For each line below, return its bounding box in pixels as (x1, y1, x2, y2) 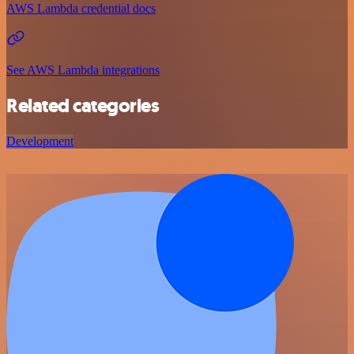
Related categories (6, 92, 160, 119)
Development (6, 134, 73, 148)
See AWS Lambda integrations (6, 62, 160, 77)
